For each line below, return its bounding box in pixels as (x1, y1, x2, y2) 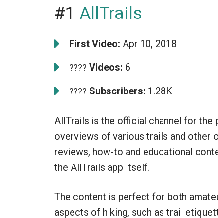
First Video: (69, 37, 120, 50)
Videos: (87, 61, 123, 73)
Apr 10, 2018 (120, 37, 177, 50)
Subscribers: (87, 85, 145, 97)
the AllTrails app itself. (54, 161, 149, 173)
